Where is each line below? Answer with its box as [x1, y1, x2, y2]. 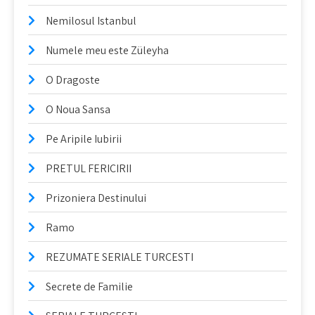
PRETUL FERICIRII [46, 161, 131, 176]
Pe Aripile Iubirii [46, 131, 122, 146]
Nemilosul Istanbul [46, 13, 136, 28]
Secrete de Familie [46, 279, 133, 294]
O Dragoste [46, 72, 100, 87]
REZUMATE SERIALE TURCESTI [46, 250, 193, 264]
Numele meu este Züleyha [46, 43, 169, 58]
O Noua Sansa [46, 102, 110, 117]
